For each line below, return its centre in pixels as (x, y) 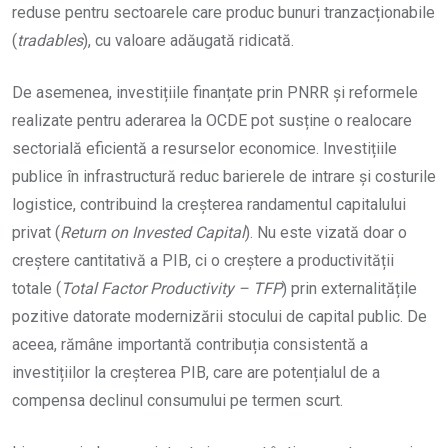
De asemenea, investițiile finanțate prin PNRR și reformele (215, 93)
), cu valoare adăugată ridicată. (188, 41)
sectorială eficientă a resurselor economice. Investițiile (204, 149)
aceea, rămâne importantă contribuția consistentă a (190, 345)
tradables (50, 41)
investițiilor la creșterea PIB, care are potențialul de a (196, 373)
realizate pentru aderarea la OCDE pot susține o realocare (212, 121)
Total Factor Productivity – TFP (171, 289)
